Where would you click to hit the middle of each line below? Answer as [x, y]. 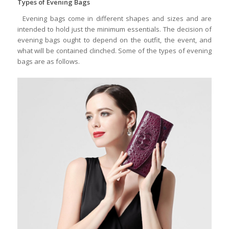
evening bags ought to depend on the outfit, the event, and [114, 40]
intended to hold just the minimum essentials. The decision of [114, 29]
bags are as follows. [48, 62]
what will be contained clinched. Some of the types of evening [114, 51]
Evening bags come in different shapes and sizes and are [114, 19]
